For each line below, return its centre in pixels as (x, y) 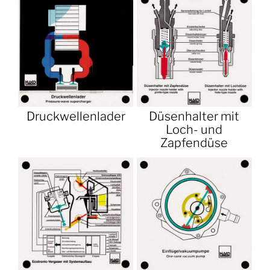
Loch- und (194, 130)
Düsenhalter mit (194, 117)
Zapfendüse (194, 143)
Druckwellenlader (76, 117)
